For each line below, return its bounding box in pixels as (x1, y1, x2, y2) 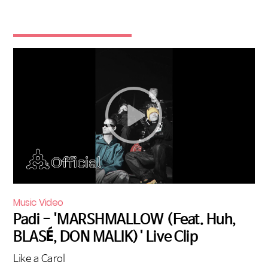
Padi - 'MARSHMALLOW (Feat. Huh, (13, 211, 236, 228)
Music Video (13, 196, 63, 209)
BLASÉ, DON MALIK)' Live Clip (13, 228, 197, 245)
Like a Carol (13, 253, 65, 265)
